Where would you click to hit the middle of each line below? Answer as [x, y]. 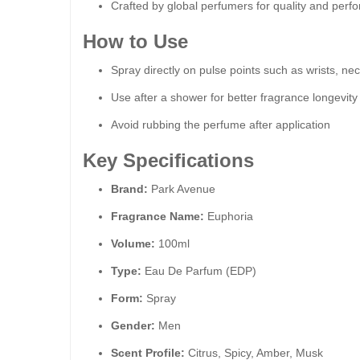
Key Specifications [168, 160]
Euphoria [229, 216]
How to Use [135, 41]
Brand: [129, 189]
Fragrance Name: [157, 216]
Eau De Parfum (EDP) [199, 271]
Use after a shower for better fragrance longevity [234, 97]
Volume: [133, 243]
